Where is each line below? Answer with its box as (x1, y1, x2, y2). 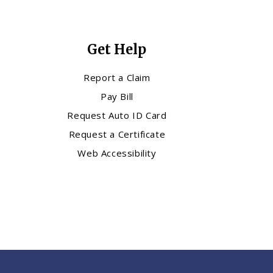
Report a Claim (83, 71, 151, 84)
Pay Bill (101, 90, 133, 103)
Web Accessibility (77, 147, 157, 160)
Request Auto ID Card (67, 109, 167, 122)
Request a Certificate (68, 128, 166, 141)
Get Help (87, 41, 147, 58)
